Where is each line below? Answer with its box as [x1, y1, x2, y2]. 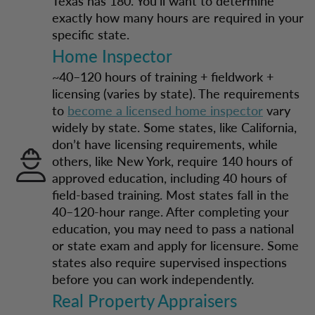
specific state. [52, 25, 129, 43]
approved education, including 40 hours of [52, 169, 287, 186]
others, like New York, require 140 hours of [52, 152, 292, 169]
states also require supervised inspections [52, 253, 287, 271]
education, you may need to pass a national [52, 219, 294, 237]
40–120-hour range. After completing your [52, 202, 289, 220]
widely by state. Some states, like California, [52, 118, 297, 136]
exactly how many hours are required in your [52, 8, 304, 26]
